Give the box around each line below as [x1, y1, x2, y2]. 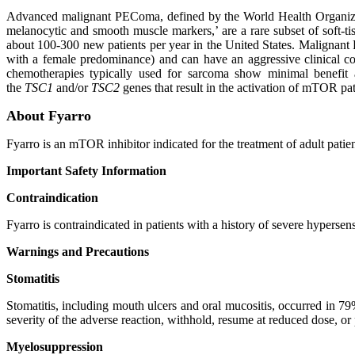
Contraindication [6, 191, 98, 204]
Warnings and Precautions [6, 245, 149, 258]
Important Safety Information [6, 164, 166, 177]
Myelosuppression [6, 340, 103, 353]
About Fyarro [6, 108, 91, 124]
